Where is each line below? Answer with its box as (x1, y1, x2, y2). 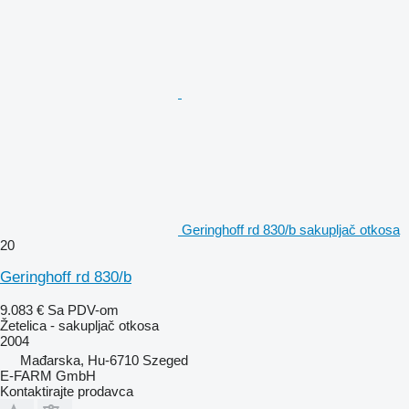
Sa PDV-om (47, 301, 119, 318)
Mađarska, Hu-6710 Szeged (20, 351, 188, 368)
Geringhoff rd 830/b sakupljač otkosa (182, 221, 400, 237)
